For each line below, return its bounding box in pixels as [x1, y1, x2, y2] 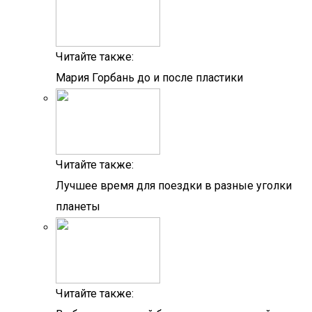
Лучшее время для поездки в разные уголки [56, 179, 292, 192]
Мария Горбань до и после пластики [56, 71, 243, 84]
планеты [56, 200, 100, 213]
